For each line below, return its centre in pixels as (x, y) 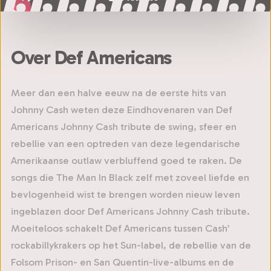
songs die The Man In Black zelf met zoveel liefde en (130, 177)
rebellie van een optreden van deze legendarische (126, 143)
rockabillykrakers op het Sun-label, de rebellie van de (131, 245)
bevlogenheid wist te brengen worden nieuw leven (126, 194)
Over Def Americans (91, 57)
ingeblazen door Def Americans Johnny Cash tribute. (130, 211)
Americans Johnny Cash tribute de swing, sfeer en (124, 126)
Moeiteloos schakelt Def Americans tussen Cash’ (120, 228)
